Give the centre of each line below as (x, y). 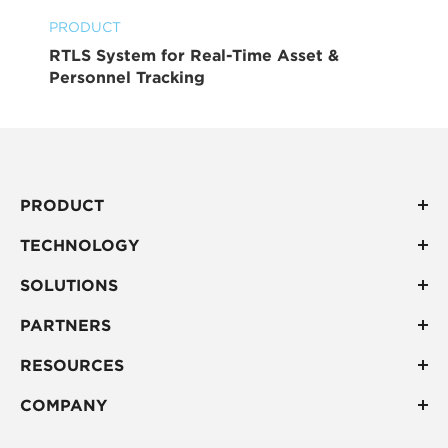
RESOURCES (72, 365)
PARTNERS (65, 325)
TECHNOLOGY (79, 245)
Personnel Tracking (127, 77)
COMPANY (63, 405)
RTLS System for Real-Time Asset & (194, 55)
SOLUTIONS (69, 285)
